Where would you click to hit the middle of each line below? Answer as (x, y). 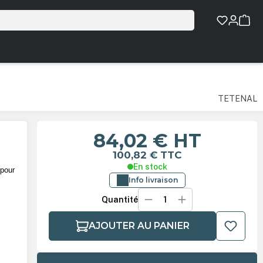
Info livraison (153, 180)
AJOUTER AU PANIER (139, 226)
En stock (150, 167)
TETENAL (237, 99)
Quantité (119, 200)
